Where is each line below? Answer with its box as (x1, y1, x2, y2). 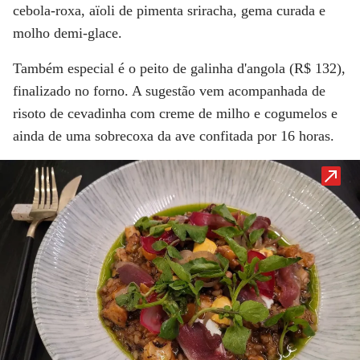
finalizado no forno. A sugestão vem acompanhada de (13, 82, 325, 99)
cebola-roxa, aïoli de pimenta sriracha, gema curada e (13, 2, 325, 18)
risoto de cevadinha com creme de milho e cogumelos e (13, 104, 337, 121)
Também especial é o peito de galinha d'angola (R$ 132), (13, 59, 346, 76)
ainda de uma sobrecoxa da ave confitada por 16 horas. (13, 127, 334, 144)
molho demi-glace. (13, 24, 122, 41)
